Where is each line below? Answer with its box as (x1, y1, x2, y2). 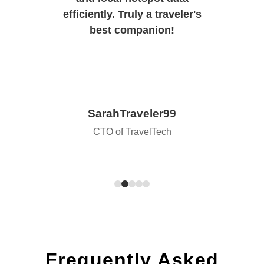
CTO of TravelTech (93, 127, 171, 137)
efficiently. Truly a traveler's (62, 8, 202, 21)
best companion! (90, 24, 174, 37)
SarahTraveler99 (88, 107, 176, 120)
